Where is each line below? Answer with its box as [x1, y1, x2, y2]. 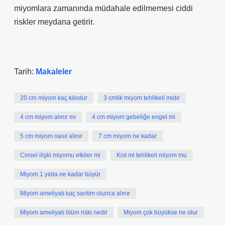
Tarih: [14, 67, 36, 76]
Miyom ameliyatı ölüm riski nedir [20, 209, 107, 216]
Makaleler [36, 67, 72, 76]
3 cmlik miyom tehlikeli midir [103, 94, 180, 101]
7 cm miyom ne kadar [98, 133, 157, 140]
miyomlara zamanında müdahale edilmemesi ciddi [14, 4, 193, 13]
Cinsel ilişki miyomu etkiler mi [20, 152, 100, 159]
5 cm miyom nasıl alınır [20, 133, 82, 140]
